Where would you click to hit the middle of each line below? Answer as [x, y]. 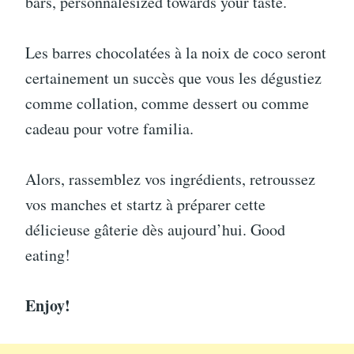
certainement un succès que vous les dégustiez [173, 78]
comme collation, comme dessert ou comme [167, 103]
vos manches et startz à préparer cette [145, 204]
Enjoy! [48, 305]
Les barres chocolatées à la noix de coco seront [176, 53]
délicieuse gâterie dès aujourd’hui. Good [155, 230]
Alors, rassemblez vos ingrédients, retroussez [170, 179]
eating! [48, 255]
